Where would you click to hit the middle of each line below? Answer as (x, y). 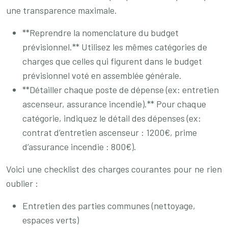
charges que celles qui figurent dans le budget (112, 61)
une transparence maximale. (62, 10)
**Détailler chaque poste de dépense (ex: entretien (121, 90)
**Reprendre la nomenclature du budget (101, 33)
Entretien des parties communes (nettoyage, (109, 206)
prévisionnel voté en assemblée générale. (102, 75)
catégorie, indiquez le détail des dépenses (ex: (112, 118)
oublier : (22, 183)
